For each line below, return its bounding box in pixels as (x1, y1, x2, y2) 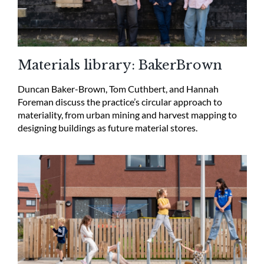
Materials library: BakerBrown (17, 57, 222, 74)
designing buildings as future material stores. (17, 122, 197, 134)
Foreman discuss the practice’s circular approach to (17, 96, 222, 108)
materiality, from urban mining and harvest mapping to (17, 109, 237, 121)
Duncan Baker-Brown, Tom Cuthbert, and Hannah (17, 83, 219, 95)
